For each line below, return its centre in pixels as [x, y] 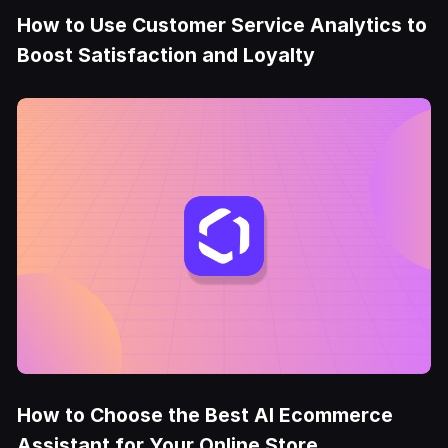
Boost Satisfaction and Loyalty [166, 55]
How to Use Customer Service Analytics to [222, 25]
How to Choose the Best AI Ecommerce [205, 414]
